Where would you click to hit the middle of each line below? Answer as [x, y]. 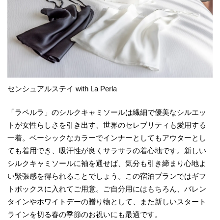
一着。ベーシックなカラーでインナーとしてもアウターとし [107, 138]
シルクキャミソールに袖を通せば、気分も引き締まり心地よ [107, 164]
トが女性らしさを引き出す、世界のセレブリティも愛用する [107, 125]
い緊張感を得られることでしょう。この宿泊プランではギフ [107, 176]
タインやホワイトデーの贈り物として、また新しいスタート [107, 202]
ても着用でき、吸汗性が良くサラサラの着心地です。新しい [107, 151]
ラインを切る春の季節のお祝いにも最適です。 [85, 215]
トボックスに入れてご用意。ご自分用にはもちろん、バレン [107, 189]
